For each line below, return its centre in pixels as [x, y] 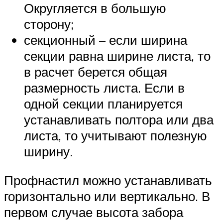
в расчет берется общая [96, 72]
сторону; [49, 24]
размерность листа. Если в [104, 88]
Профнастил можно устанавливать [108, 180]
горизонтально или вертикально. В [107, 196]
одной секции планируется [103, 104]
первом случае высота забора [94, 212]
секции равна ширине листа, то [117, 56]
